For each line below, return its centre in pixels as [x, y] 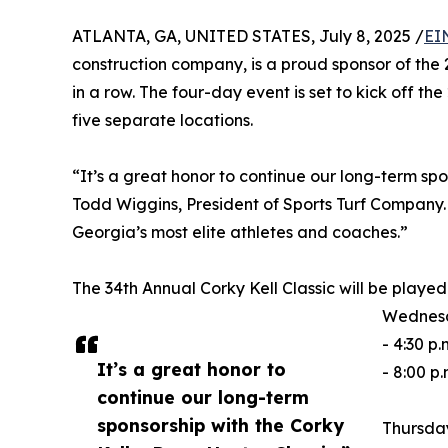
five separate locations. [162, 119]
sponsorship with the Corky [220, 424]
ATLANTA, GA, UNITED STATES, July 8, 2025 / [248, 35]
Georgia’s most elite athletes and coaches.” [240, 231]
